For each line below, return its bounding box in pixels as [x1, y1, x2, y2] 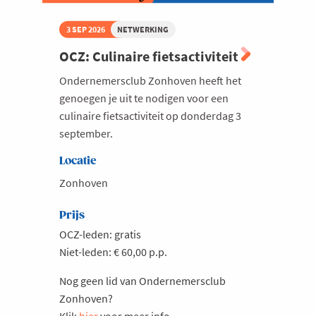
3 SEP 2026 [66, 23, 105, 35]
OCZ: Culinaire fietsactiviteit [59, 47, 241, 66]
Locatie [59, 154, 97, 169]
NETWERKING [117, 23, 169, 35]
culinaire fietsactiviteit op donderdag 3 [59, 109, 241, 123]
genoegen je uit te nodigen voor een [59, 91, 229, 106]
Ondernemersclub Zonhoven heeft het [59, 73, 241, 88]
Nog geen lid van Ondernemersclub [59, 274, 226, 288]
